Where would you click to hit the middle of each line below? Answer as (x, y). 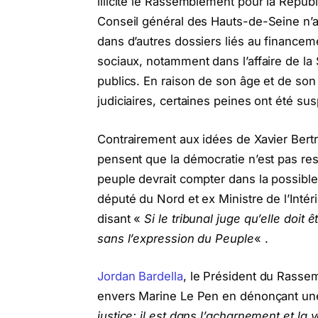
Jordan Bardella (140, 276)
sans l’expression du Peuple (175, 238)
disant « (121, 218)
